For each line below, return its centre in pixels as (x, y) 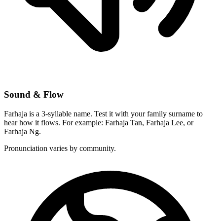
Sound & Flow (34, 95)
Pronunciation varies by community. (60, 148)
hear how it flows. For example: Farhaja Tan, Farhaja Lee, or (99, 122)
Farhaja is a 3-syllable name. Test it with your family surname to (103, 113)
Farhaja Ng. (22, 131)
